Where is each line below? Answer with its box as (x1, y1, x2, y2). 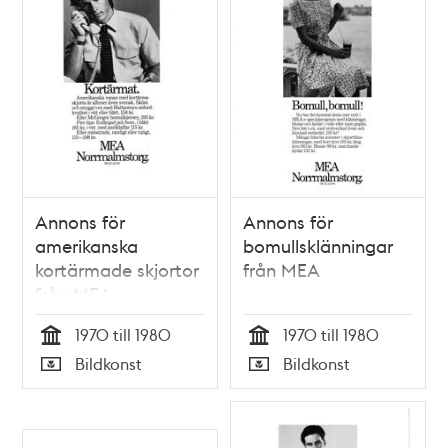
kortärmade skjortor (35, 258, 200, 282)
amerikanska (35, 234, 139, 258)
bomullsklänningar (243, 234, 393, 258)
